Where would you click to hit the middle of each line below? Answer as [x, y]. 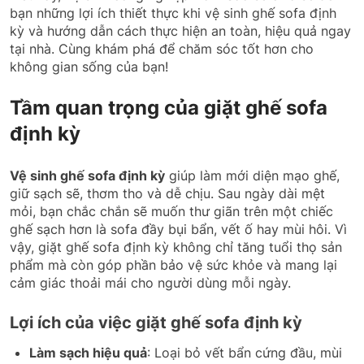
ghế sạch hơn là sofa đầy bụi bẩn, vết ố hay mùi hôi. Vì [178, 229]
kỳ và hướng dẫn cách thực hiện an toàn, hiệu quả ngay [180, 30]
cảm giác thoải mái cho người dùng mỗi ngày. [150, 282]
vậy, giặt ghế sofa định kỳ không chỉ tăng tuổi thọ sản [176, 247]
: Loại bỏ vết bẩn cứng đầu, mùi [245, 352]
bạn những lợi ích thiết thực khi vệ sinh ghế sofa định [173, 13]
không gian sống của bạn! [89, 66]
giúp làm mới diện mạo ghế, [252, 175]
